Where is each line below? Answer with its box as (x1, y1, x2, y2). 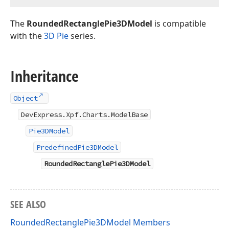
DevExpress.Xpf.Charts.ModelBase (21, 110, 148, 120)
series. (68, 30, 96, 42)
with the (10, 30, 44, 42)
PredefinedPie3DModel (36, 143, 118, 152)
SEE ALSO (10, 197, 46, 212)
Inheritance (10, 65, 79, 87)
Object (13, 94, 38, 103)
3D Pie (44, 30, 68, 42)
